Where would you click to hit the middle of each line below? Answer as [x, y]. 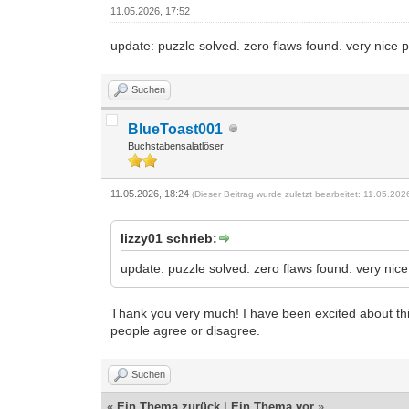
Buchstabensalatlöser [176, 146]
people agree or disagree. [186, 330]
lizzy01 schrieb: [169, 238]
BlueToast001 [176, 129]
